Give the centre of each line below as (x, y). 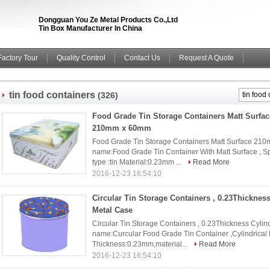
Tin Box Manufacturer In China (90, 28)
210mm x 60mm (122, 128)
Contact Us (142, 58)
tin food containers (52, 95)
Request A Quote (206, 58)
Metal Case (112, 210)
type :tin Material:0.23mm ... (138, 162)
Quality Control (81, 58)
